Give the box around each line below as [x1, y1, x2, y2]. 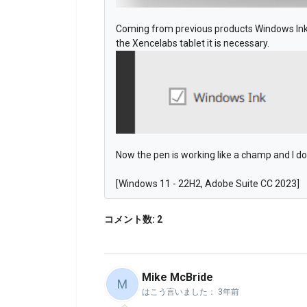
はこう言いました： [142, 287, 218, 297]
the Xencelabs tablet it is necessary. [116, 37, 271, 49]
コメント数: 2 [104, 213, 162, 225]
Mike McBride [142, 271, 213, 284]
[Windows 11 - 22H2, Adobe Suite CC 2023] [116, 177, 299, 189]
